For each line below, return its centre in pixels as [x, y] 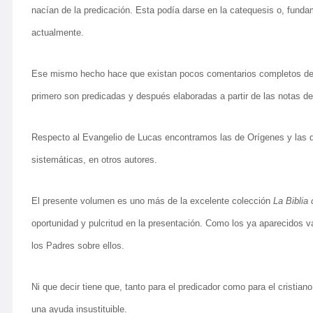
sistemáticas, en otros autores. [94, 160]
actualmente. [58, 32]
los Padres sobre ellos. [78, 246]
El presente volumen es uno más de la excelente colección [152, 201]
